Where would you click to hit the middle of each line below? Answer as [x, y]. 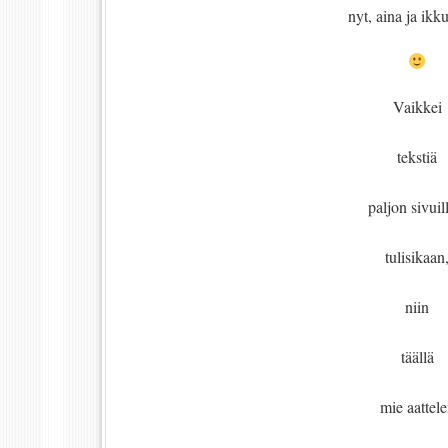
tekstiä [417, 156]
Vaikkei [417, 106]
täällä [417, 356]
